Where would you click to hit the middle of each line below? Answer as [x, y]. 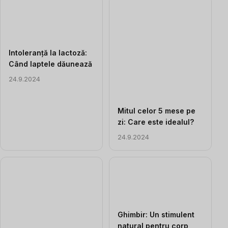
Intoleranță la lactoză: [48, 52]
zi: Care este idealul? [156, 122]
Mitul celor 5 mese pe [156, 110]
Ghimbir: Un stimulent [156, 214]
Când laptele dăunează [50, 64]
